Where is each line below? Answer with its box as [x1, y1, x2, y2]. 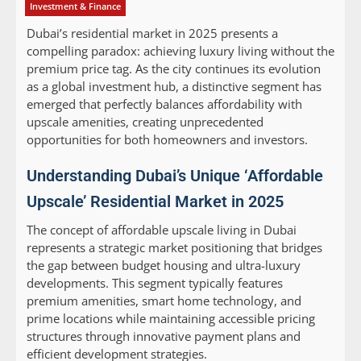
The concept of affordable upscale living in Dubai [27, 222, 297, 239]
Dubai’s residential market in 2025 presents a [27, 25, 278, 42]
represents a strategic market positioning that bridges [27, 239, 322, 256]
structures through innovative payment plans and [27, 328, 301, 345]
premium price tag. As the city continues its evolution [27, 60, 321, 77]
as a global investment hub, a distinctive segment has [27, 78, 322, 95]
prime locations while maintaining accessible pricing [27, 310, 315, 327]
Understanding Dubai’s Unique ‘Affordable [27, 166, 323, 186]
